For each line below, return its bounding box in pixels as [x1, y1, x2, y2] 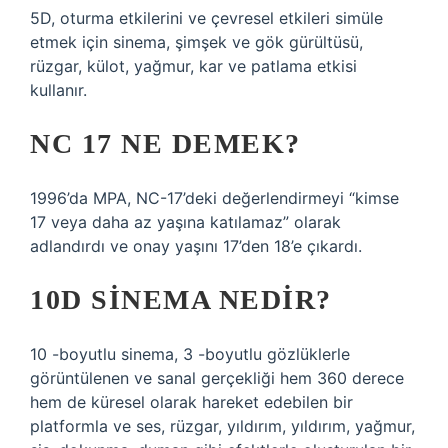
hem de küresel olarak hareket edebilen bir [30, 392, 353, 412]
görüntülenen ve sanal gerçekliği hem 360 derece [30, 368, 404, 388]
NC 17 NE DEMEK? [30, 128, 301, 159]
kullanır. [30, 80, 87, 100]
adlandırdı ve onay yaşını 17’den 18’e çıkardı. [30, 236, 362, 256]
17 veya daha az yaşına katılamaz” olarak [30, 212, 341, 232]
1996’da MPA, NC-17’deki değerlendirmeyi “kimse [30, 188, 399, 208]
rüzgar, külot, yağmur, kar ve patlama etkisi [30, 56, 357, 76]
